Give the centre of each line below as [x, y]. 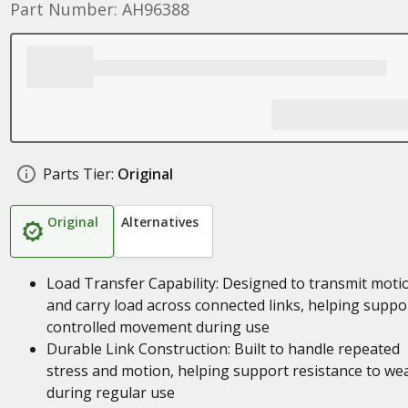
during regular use [110, 393]
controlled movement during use [158, 327]
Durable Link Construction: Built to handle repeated [223, 349]
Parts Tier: [78, 174]
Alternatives [159, 222]
